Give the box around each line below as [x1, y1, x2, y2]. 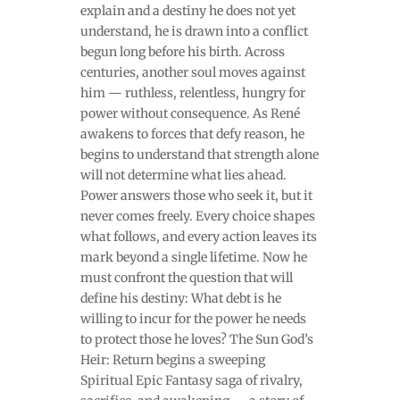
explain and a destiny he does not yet [79, 2, 296, 19]
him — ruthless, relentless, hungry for [79, 84, 305, 101]
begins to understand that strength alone [79, 146, 319, 162]
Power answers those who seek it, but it [79, 187, 312, 204]
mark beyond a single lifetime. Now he [79, 248, 307, 265]
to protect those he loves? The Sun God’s [79, 330, 313, 347]
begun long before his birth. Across [79, 43, 285, 60]
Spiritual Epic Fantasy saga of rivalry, [79, 371, 303, 388]
